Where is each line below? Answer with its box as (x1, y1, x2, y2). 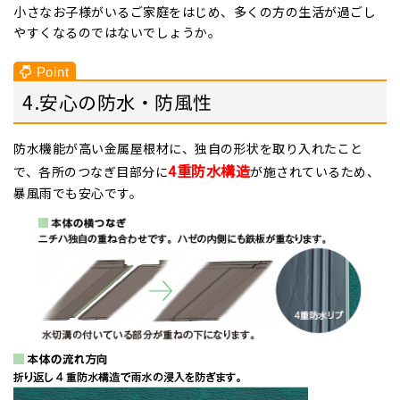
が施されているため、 (250, 162, 379, 181)
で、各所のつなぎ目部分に (13, 162, 168, 181)
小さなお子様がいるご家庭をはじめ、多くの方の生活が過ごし (13, 2, 376, 21)
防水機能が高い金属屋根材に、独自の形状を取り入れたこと (13, 139, 363, 158)
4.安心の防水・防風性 (22, 87, 212, 115)
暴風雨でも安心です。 (13, 184, 142, 203)
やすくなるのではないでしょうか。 (13, 22, 221, 41)
